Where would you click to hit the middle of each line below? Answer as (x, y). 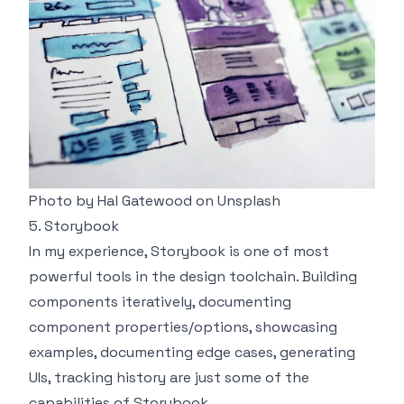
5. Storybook (74, 225)
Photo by (63, 200)
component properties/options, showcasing (183, 326)
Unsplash (249, 200)
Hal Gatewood (145, 200)
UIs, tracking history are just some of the (169, 377)
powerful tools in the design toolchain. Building (193, 276)
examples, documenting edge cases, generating (192, 352)
